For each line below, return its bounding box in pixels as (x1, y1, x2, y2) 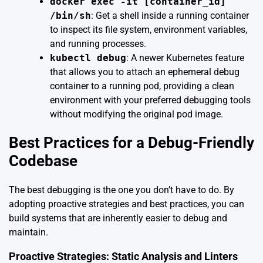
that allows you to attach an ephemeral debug (50, 66, 240, 77)
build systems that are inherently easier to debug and (9, 212, 227, 224)
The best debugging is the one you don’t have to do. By (9, 184, 234, 195)
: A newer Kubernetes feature (126, 52, 244, 63)
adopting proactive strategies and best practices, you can (9, 198, 244, 210)
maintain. (9, 226, 48, 238)
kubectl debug (50, 52, 126, 63)
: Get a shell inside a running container (91, 9, 249, 21)
